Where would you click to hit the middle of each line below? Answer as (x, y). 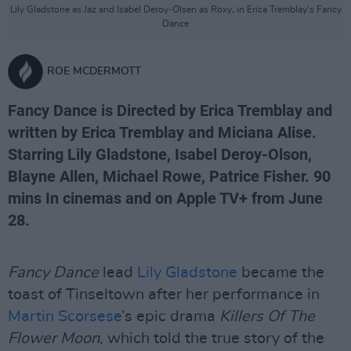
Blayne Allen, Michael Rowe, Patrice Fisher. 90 (169, 176)
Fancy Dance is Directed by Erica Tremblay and (170, 110)
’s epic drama (170, 317)
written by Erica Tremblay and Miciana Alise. (162, 132)
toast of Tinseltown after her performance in (164, 295)
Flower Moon (54, 338)
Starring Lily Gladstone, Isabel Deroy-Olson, (160, 154)
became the (281, 273)
